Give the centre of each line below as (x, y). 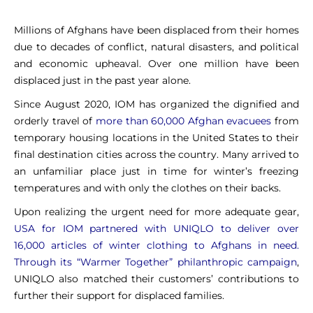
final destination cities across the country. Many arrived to (156, 155)
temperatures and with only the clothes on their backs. (149, 188)
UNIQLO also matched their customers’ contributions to (156, 279)
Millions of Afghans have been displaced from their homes (156, 30)
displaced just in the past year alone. (102, 81)
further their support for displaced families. (121, 296)
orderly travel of (55, 121)
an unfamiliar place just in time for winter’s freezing (156, 172)
